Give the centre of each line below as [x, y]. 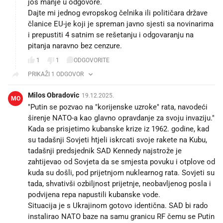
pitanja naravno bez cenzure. [75, 46]
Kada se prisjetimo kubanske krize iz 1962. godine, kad [118, 129]
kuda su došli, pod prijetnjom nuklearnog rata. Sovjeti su [121, 172]
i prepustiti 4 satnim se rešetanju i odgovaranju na [111, 35]
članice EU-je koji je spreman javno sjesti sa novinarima [121, 24]
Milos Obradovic [54, 95]
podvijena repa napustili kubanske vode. [94, 194]
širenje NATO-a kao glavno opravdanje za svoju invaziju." [121, 118]
